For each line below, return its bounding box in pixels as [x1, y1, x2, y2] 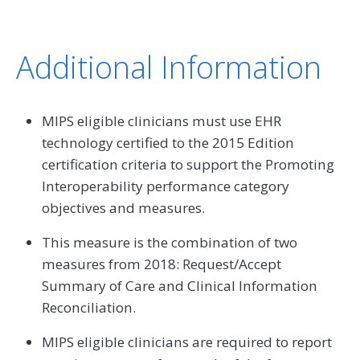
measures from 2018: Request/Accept [42, 255, 281, 274]
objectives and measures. [42, 198, 205, 218]
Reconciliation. [42, 298, 136, 317]
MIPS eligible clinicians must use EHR [42, 112, 281, 131]
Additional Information [16, 46, 321, 88]
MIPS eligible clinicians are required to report [42, 333, 332, 352]
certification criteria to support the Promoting [42, 155, 334, 174]
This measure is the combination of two [42, 233, 297, 252]
